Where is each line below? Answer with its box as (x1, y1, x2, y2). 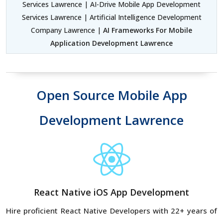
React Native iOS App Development (34, 186, 189, 198)
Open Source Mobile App (36, 86, 187, 104)
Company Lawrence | (31, 25, 103, 35)
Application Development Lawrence (50, 38, 173, 48)
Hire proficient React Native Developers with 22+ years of (6, 205, 217, 216)
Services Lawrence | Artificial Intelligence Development (21, 12, 202, 22)
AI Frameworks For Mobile (103, 25, 192, 35)
